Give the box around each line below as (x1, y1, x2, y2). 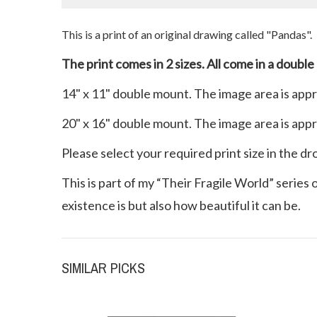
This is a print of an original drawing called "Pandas (62, 27, 306, 41)
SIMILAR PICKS (62, 258, 145, 277)
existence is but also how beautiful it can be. (62, 197, 301, 213)
